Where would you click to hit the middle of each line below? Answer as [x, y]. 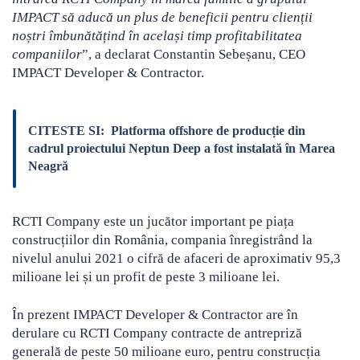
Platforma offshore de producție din [208, 131]
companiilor [47, 54]
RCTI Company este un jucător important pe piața [153, 221]
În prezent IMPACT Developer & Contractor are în [155, 315]
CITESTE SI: [66, 131]
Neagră [48, 166]
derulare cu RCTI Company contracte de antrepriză [157, 333]
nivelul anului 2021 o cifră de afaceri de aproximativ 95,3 [176, 258]
